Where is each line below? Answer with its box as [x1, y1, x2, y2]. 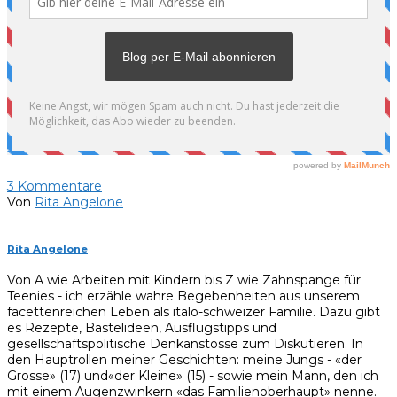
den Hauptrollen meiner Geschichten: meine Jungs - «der [7, 352, 362, 369]
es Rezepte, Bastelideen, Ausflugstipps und [7, 320, 276, 337]
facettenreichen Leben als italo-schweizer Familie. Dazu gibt [7, 304, 380, 321]
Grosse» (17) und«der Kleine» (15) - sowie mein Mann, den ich [7, 368, 378, 385]
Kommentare [14, 177, 102, 194]
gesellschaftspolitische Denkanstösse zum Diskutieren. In [7, 336, 363, 353]
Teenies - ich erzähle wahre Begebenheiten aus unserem [7, 288, 360, 305]
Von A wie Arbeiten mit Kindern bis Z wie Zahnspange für [7, 272, 361, 289]
